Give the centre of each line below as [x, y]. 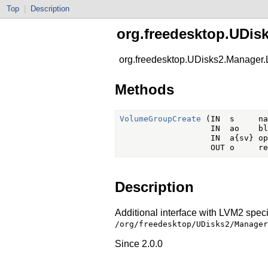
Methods [144, 89]
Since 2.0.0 [139, 243]
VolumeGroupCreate [160, 119]
